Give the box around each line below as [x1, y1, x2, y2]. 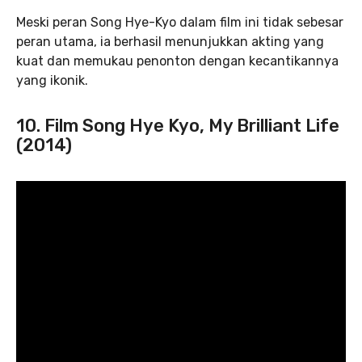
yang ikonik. [16, 73, 88, 88]
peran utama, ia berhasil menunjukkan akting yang [16, 34, 324, 49]
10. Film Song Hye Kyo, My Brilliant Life [16, 115, 339, 137]
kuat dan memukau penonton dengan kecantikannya [16, 53, 339, 69]
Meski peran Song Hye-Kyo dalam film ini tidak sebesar [16, 15, 343, 30]
